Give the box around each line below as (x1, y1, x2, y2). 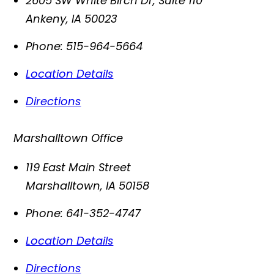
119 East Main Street (26, 159, 131, 175)
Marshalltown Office (13, 130, 124, 146)
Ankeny (26, 10, 67, 26)
